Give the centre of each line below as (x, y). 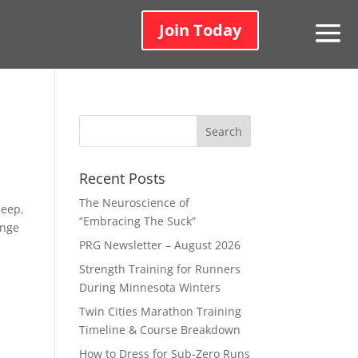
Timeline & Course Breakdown (159, 330)
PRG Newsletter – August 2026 (159, 245)
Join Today (201, 30)
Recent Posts (122, 178)
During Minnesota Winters (149, 287)
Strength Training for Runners (159, 269)
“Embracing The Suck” (137, 221)
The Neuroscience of (134, 203)
